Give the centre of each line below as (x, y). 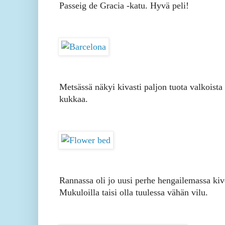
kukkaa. (74, 99)
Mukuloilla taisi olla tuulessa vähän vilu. (134, 193)
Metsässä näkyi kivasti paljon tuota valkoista (141, 87)
